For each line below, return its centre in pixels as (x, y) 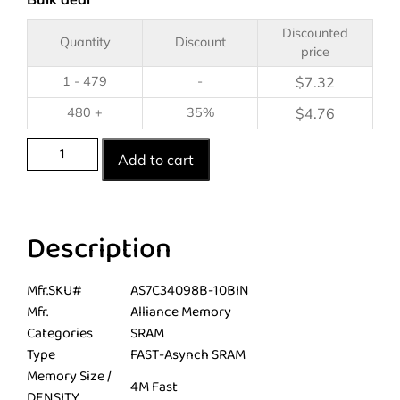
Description (99, 249)
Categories (60, 333)
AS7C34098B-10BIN (190, 290)
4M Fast (154, 387)
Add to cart (156, 160)
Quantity (85, 42)
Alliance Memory (181, 312)
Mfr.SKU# (54, 290)
